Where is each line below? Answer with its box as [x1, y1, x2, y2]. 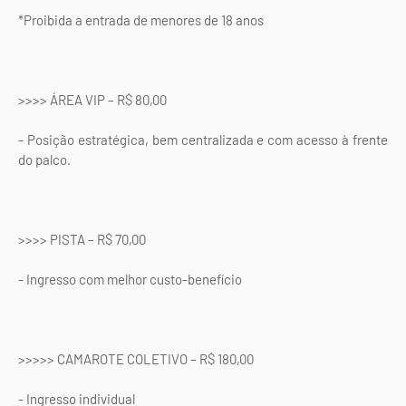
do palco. [18, 151, 71, 169]
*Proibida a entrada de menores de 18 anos [18, 12, 264, 29]
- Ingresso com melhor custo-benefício [18, 271, 242, 288]
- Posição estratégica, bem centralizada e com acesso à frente [18, 131, 388, 149]
